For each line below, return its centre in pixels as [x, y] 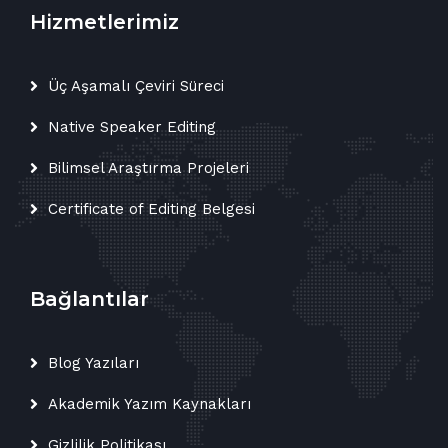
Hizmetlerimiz [104, 22]
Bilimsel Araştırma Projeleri [148, 168]
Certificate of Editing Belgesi [151, 209]
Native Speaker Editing [132, 127]
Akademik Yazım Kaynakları [149, 404]
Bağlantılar [89, 299]
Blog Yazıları [93, 363]
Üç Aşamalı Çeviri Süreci [136, 86]
